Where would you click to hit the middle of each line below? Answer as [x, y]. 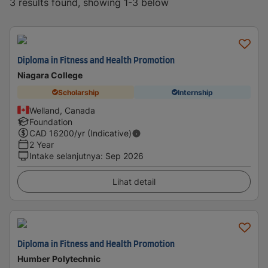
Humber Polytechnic [59, 259]
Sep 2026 [124, 156]
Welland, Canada [62, 110]
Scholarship [79, 92]
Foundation [51, 122]
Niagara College [50, 75]
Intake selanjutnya [65, 156]
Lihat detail [134, 182]
